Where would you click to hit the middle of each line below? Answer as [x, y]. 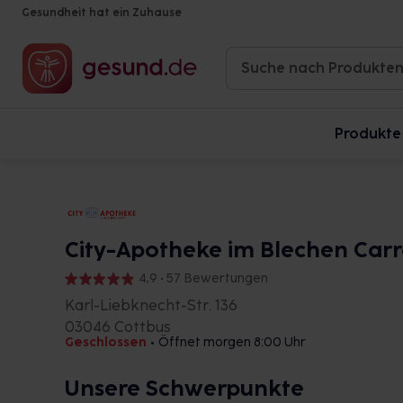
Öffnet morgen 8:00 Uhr [232, 342]
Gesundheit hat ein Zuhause [102, 13]
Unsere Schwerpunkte [184, 388]
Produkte [368, 134]
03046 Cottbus [118, 327]
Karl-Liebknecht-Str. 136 [151, 305]
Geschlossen [106, 342]
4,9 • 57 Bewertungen [203, 278]
